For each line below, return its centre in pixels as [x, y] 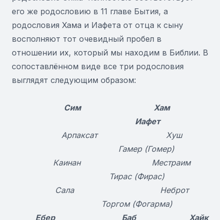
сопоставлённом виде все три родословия [98, 66]
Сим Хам [122, 108]
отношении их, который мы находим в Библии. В [110, 53]
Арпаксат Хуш [122, 135]
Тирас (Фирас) [122, 176]
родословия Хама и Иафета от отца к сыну [97, 25]
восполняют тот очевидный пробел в [87, 39]
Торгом [100, 204]
